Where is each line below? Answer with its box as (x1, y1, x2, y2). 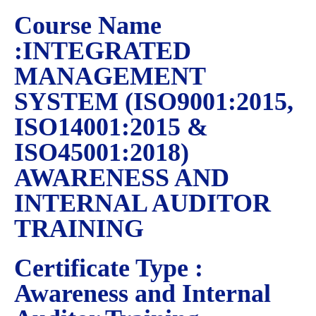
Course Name (14, 11, 162, 39)
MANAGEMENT (14, 62, 205, 90)
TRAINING (14, 214, 144, 243)
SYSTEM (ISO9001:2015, (14, 87, 293, 116)
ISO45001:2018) (14, 138, 189, 166)
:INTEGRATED (14, 37, 191, 65)
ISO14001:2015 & (14, 113, 208, 141)
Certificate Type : (14, 254, 203, 282)
